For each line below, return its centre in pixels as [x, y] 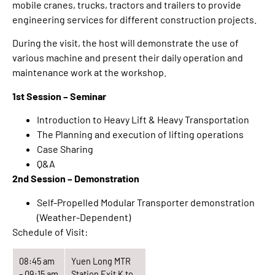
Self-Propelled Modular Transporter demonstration [146, 202]
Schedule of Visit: [50, 231]
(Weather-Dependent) [84, 217]
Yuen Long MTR [101, 261]
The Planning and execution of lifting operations [140, 134]
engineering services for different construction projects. [134, 19]
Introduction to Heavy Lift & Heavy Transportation [143, 120]
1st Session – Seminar [59, 96]
